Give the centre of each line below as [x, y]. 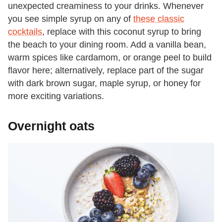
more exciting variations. [56, 96]
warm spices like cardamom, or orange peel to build [110, 57]
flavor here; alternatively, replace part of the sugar [106, 70]
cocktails [25, 31]
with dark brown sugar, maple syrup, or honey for [104, 83]
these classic [159, 19]
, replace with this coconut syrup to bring [122, 31]
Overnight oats [51, 126]
